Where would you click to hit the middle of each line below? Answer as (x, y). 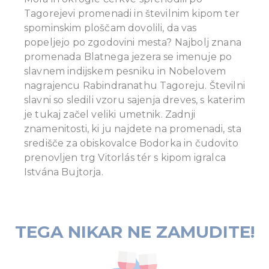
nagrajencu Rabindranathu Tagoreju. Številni (134, 86)
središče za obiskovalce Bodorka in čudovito (131, 144)
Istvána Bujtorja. (64, 172)
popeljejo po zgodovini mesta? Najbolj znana (133, 43)
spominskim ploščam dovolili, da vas (110, 28)
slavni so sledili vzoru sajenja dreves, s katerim (134, 100)
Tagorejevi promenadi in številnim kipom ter (132, 14)
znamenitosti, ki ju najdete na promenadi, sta (133, 129)
